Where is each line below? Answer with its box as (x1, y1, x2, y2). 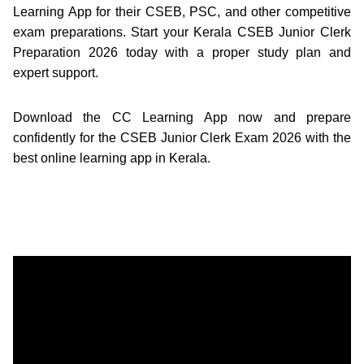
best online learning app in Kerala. (13, 150, 210, 165)
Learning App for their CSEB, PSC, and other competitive (13, 4, 351, 19)
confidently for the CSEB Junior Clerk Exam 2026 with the (13, 130, 351, 145)
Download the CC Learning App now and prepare (13, 110, 351, 124)
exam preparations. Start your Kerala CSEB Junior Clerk (13, 24, 351, 39)
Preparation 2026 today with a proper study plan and (13, 45, 351, 59)
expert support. (13, 65, 98, 80)
